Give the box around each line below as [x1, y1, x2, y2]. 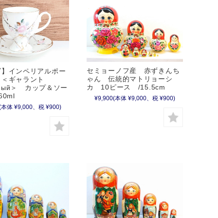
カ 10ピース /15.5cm [87, 83, 165, 91]
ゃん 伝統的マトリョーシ [87, 75, 173, 83]
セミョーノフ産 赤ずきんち [87, 67, 180, 75]
